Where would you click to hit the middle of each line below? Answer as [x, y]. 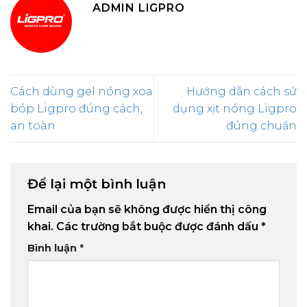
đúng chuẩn [261, 125]
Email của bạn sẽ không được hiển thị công [147, 209]
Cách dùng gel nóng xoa [82, 91]
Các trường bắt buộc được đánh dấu [159, 226]
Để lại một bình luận [98, 183]
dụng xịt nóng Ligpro [235, 108]
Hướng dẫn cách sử [242, 91]
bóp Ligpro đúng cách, [76, 108]
